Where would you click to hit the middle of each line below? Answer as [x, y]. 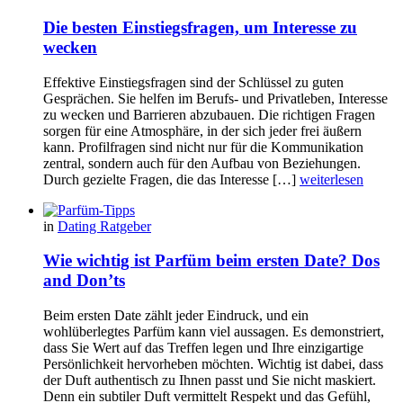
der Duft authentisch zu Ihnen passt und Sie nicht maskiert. [210, 381]
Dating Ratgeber [104, 226]
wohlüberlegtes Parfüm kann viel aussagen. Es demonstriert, [214, 332]
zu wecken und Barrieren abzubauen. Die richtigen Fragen [209, 114]
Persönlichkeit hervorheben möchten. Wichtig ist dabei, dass [213, 364]
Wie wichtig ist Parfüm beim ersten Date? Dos [211, 261]
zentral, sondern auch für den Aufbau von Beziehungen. [202, 163]
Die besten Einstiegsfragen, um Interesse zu [200, 27]
